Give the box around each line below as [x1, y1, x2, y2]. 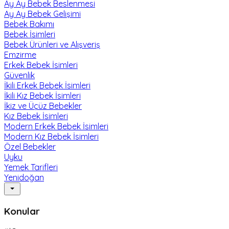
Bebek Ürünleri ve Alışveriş [4, 39, 100, 50]
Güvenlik [4, 70, 35, 80]
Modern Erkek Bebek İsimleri [4, 121, 108, 131]
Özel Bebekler [4, 141, 56, 152]
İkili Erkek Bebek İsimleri [4, 80, 90, 90]
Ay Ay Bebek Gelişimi [4, 8, 81, 19]
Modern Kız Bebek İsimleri [4, 131, 99, 142]
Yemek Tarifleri [4, 162, 58, 172]
